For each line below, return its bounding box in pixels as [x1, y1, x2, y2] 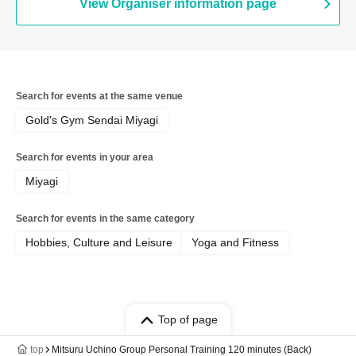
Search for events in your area [16, 152, 153, 163]
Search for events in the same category [16, 213, 195, 224]
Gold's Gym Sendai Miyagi [25, 114, 158, 126]
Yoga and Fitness [192, 236, 279, 249]
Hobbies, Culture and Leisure [25, 236, 172, 249]
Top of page [157, 313, 218, 326]
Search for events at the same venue [16, 91, 183, 102]
